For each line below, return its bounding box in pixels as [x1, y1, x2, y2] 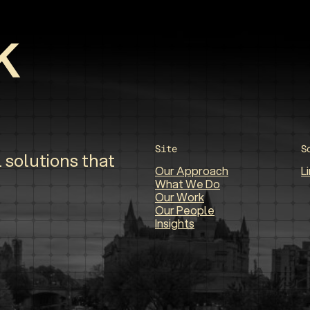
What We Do [155, 175, 220, 192]
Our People [155, 201, 215, 218]
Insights [155, 215, 194, 231]
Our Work [155, 188, 204, 205]
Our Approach [155, 162, 228, 179]
